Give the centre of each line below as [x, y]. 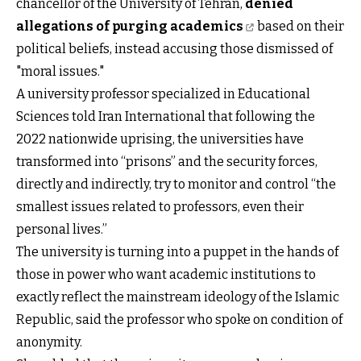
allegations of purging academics [130, 26]
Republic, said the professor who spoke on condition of [179, 319]
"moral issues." [60, 71]
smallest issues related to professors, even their [160, 206]
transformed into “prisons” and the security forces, [167, 161]
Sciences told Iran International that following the [166, 116]
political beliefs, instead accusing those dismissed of [174, 48]
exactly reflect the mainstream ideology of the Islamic [178, 297]
